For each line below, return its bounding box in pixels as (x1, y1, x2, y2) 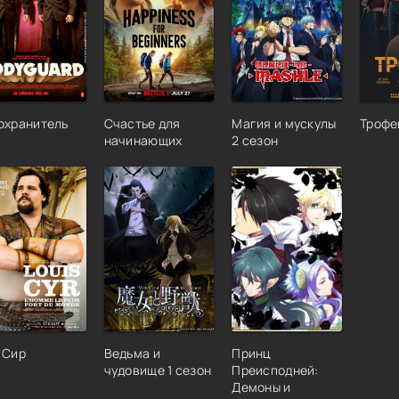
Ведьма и (103, 345, 160, 362)
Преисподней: (232, 362, 319, 379)
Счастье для (103, 114, 181, 132)
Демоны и (232, 379, 291, 396)
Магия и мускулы (232, 114, 337, 132)
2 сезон (232, 131, 279, 149)
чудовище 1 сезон (103, 362, 212, 379)
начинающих (103, 131, 183, 149)
